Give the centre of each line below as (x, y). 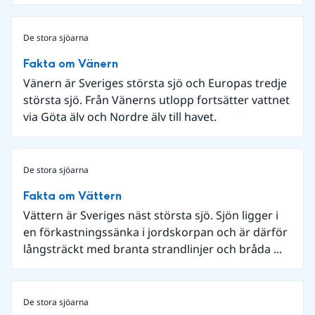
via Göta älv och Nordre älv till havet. (120, 116)
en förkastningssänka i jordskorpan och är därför (155, 232)
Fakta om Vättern (72, 195)
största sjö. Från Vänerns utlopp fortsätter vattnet (156, 99)
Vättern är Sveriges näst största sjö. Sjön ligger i (151, 215)
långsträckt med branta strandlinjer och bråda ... (153, 249)
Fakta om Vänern (71, 63)
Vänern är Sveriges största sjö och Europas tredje (155, 83)
